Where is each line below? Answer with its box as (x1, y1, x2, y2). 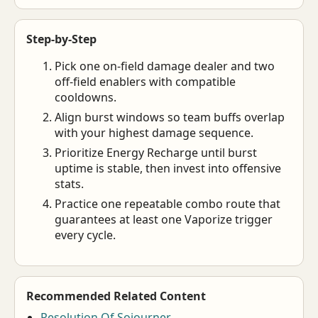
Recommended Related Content (26, 288, 206, 304)
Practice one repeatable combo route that (55, 196, 280, 212)
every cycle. (55, 227, 116, 243)
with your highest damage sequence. (55, 125, 253, 141)
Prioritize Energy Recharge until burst (55, 145, 257, 160)
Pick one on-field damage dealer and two (55, 58, 275, 74)
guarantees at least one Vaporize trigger (55, 212, 273, 227)
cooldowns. (55, 89, 116, 105)
